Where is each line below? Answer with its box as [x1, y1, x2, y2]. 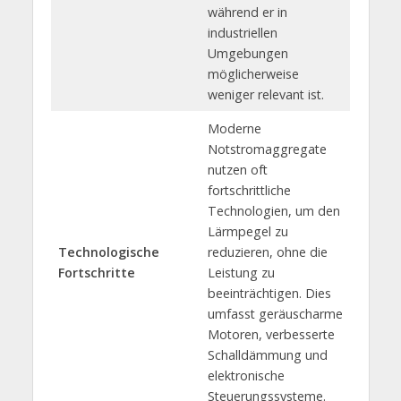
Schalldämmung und [207, 346, 328, 363]
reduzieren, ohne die [207, 243, 328, 260]
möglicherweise [207, 64, 299, 82]
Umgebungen [207, 44, 288, 62]
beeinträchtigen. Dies [207, 284, 331, 302]
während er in [207, 3, 287, 21]
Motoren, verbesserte [207, 325, 335, 343]
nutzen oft [207, 160, 268, 178]
